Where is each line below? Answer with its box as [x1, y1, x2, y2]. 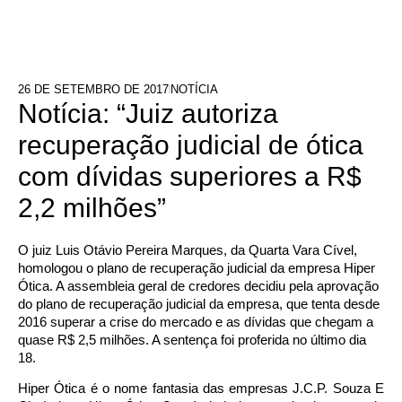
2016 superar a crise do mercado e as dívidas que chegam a [18, 314, 373, 329]
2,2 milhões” [18, 193, 166, 223]
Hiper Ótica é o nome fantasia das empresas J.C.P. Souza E [18, 380, 384, 397]
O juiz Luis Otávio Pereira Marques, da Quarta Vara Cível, [18, 242, 357, 258]
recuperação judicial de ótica [18, 130, 363, 160]
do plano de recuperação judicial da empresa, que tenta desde [18, 296, 380, 311]
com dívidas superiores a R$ [18, 162, 362, 191]
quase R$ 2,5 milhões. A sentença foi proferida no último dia [18, 332, 366, 347]
